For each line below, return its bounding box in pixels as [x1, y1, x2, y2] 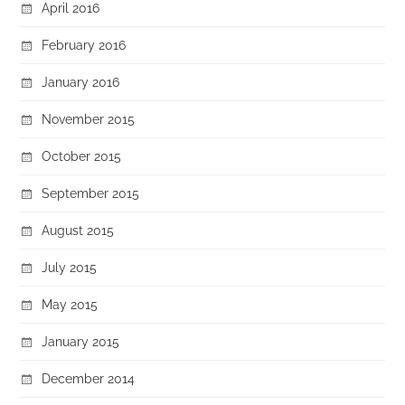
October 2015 [42, 147, 122, 164]
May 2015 [42, 296, 99, 312]
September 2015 [42, 184, 140, 201]
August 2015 [42, 221, 115, 238]
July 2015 [42, 259, 98, 275]
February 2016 [42, 36, 127, 52]
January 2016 [42, 73, 120, 89]
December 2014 [42, 370, 136, 386]
